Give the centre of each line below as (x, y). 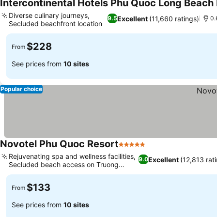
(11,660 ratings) (174, 18)
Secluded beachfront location (55, 23)
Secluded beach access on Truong (64, 164)
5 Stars (131, 149)
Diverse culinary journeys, (49, 15)
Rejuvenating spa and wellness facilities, (72, 156)
